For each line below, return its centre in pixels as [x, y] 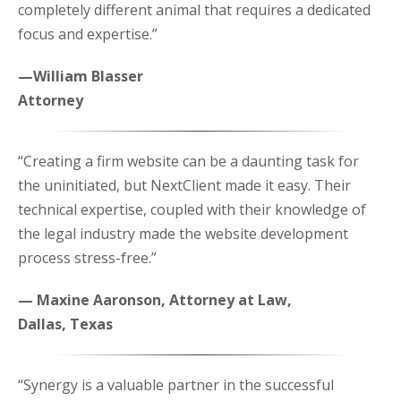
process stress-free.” [87, 258]
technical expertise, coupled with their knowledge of [192, 210]
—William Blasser [81, 77]
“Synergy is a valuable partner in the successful [176, 385]
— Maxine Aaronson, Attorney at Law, [155, 300]
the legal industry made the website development [183, 234]
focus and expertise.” [88, 34]
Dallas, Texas [65, 324]
